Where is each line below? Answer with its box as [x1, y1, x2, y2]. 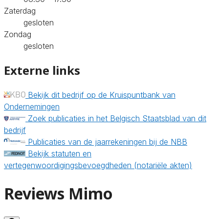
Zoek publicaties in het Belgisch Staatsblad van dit [28, 113, 206, 123]
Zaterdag [4, 5, 36, 16]
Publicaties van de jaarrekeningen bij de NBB [28, 136, 187, 147]
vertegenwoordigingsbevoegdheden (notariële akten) [4, 160, 192, 170]
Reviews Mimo [4, 183, 113, 204]
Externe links [4, 62, 80, 78]
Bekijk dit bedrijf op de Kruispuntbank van [28, 89, 175, 100]
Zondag [4, 29, 31, 39]
